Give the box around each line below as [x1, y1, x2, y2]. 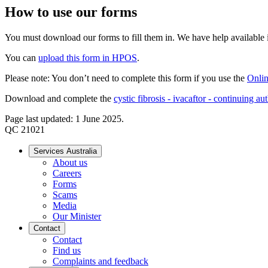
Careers [53, 167, 81, 178]
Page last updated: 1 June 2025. [5, 113, 124, 124]
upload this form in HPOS [38, 52, 137, 63]
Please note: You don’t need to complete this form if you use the [5, 72, 247, 83]
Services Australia [33, 146, 97, 156]
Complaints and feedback [53, 255, 148, 266]
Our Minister [53, 211, 101, 221]
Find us [53, 245, 81, 255]
